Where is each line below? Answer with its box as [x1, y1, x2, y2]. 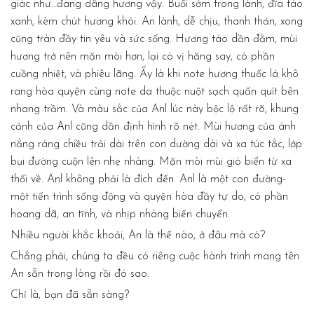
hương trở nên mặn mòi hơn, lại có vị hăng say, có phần [11, 50, 275, 62]
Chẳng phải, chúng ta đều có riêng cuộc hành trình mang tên [11, 250, 299, 262]
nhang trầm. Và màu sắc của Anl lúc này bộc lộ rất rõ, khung [11, 103, 299, 115]
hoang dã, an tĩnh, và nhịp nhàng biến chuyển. [11, 208, 230, 220]
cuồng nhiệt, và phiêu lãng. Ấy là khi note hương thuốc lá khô [11, 68, 299, 80]
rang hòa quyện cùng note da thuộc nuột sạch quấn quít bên [11, 86, 299, 97]
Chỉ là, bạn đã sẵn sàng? [11, 289, 129, 301]
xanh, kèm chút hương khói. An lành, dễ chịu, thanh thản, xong [11, 15, 303, 27]
